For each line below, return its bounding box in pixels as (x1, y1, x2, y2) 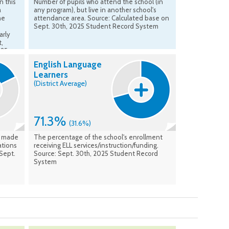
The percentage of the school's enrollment (34, 133, 163, 142)
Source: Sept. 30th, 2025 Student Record (34, 149, 158, 158)
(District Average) (34, 79, 87, 88)
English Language (34, 59, 102, 70)
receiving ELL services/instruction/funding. (34, 141, 158, 150)
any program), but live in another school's (34, 6, 156, 14)
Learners (34, 70, 68, 80)
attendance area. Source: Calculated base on (34, 14, 169, 22)
